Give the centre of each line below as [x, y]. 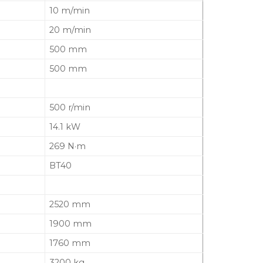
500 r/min [70, 107]
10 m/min [70, 10]
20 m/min [70, 30]
